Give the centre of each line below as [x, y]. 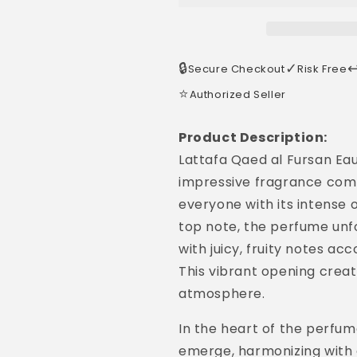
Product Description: [253, 137]
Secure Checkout [236, 69]
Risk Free [322, 69]
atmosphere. [222, 294]
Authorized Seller [237, 94]
